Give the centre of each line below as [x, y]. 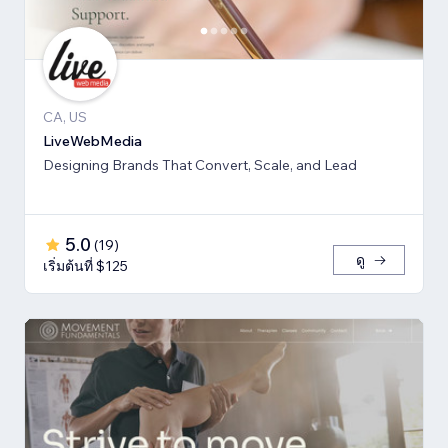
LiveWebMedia [92, 141]
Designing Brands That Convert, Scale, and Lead [200, 165]
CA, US [65, 117]
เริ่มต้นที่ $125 [85, 266]
